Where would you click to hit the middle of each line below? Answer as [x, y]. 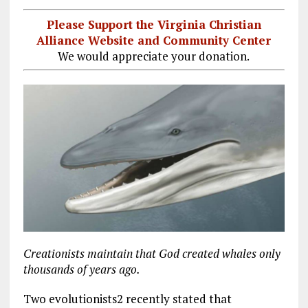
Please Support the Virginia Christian [154, 24]
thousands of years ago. [81, 269]
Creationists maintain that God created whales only [152, 254]
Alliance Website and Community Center [154, 40]
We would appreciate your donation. [154, 56]
